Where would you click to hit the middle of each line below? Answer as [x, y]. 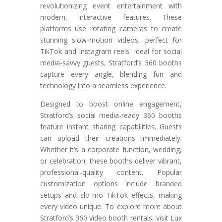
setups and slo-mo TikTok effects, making [111, 195]
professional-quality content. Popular [111, 172]
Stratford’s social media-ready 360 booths [111, 115]
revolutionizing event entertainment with [111, 6]
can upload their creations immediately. [111, 138]
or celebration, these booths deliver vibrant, [111, 161]
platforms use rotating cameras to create [111, 29]
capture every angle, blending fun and [111, 74]
